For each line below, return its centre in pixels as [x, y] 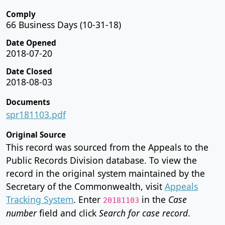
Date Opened [31, 43]
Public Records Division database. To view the [101, 160]
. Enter [88, 199]
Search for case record [143, 213]
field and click [68, 213]
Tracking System [40, 199]
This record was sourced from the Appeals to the [107, 147]
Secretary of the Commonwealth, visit [85, 186]
